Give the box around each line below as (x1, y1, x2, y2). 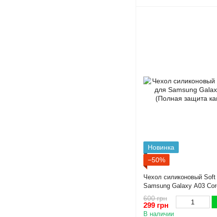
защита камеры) (143, 190, 190, 198)
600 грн (143, 194, 167, 202)
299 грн (143, 201, 169, 210)
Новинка (148, 143, 174, 151)
